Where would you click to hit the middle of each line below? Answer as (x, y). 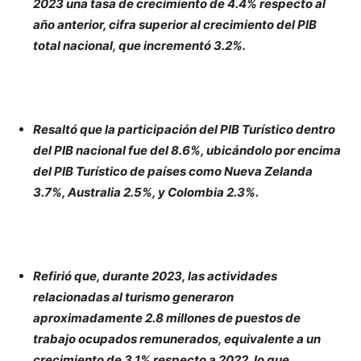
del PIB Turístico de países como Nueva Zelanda (173, 172)
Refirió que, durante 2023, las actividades (155, 276)
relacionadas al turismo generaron (133, 297)
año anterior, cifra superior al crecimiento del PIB (175, 25)
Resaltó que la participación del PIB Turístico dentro (184, 130)
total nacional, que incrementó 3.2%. (139, 46)
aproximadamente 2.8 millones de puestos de (167, 318)
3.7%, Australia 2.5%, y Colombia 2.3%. (146, 193)
